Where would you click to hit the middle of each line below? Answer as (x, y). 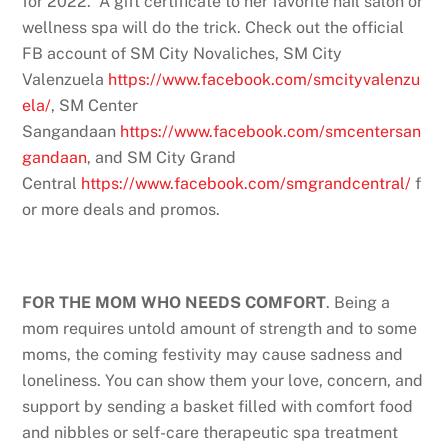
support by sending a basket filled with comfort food (218, 407)
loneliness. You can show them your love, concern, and (223, 381)
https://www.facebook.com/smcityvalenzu (264, 79)
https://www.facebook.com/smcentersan (271, 131)
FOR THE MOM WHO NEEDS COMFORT (174, 303)
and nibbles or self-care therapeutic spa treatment (210, 433)
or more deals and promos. (121, 209)
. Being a (358, 303)
